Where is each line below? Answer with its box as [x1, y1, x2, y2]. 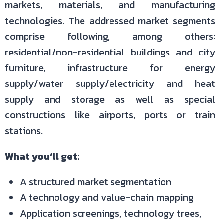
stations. [5, 123, 43, 138]
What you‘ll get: [5, 149, 79, 164]
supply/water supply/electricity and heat [5, 76, 215, 91]
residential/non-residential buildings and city [5, 45, 215, 59]
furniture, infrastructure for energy [5, 60, 215, 75]
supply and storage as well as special [5, 92, 215, 107]
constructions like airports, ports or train [5, 108, 215, 122]
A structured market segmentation [20, 174, 171, 189]
